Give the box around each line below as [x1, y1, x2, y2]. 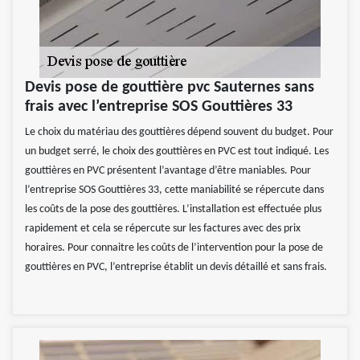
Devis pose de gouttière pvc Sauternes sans [25, 80, 314, 96]
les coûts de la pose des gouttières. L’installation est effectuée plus [25, 203, 321, 216]
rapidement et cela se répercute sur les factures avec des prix [25, 223, 301, 235]
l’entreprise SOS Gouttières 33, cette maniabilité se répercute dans [25, 184, 324, 197]
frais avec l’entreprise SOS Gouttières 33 [25, 99, 292, 116]
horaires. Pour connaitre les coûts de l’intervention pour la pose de [25, 242, 323, 255]
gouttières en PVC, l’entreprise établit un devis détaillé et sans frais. [25, 261, 327, 274]
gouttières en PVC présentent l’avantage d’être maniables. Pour [25, 165, 311, 178]
